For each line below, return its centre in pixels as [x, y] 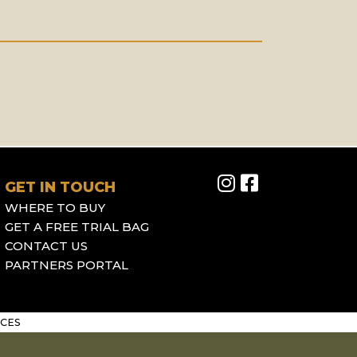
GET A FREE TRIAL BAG [77, 227]
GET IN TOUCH [61, 188]
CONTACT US [47, 246]
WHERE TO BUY [55, 208]
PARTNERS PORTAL [67, 265]
